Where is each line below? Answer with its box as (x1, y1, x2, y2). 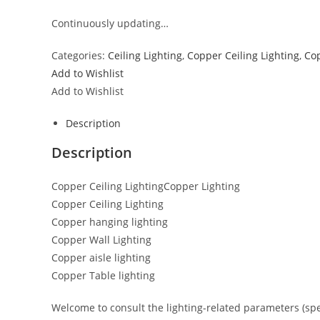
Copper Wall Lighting (51, 232, 151, 246)
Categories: (51, 48, 108, 62)
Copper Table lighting (51, 268, 155, 282)
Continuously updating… (51, 16, 169, 30)
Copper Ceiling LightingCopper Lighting (51, 179, 240, 193)
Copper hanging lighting (51, 214, 168, 229)
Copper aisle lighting (51, 250, 151, 264)
